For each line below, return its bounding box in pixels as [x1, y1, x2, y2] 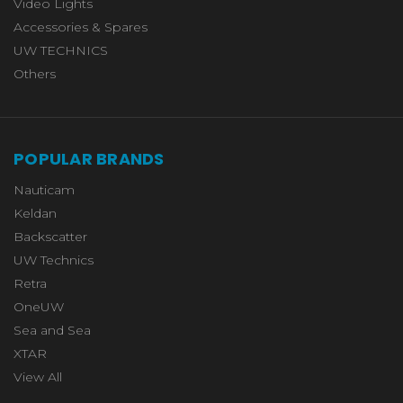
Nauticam [13, 181, 75, 198]
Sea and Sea [13, 321, 91, 338]
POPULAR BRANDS [13, 147, 165, 170]
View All [13, 368, 62, 385]
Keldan [13, 204, 57, 221]
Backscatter [13, 228, 87, 245]
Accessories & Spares [13, 18, 148, 35]
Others [13, 65, 56, 82]
